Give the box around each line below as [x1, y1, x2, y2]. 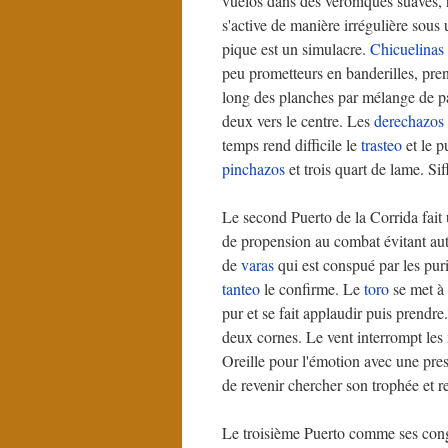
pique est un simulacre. [222, 38, 370, 59]
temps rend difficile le [222, 134, 361, 155]
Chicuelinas [370, 38, 444, 59]
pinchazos [222, 158, 285, 179]
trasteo [361, 134, 402, 155]
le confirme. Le [260, 278, 364, 299]
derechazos [374, 110, 444, 131]
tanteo [222, 278, 260, 299]
